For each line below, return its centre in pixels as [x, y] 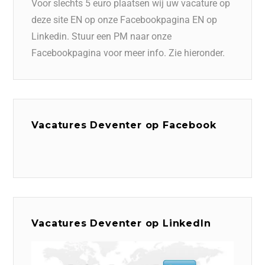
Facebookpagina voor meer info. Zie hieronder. [128, 53]
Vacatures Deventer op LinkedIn [121, 223]
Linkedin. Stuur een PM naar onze [102, 36]
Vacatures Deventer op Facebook [124, 125]
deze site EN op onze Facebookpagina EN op [125, 20]
